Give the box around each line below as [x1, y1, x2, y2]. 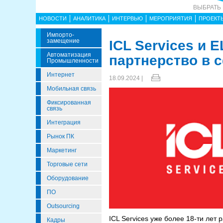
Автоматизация [47, 51, 91, 58]
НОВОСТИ [39, 15, 67, 21]
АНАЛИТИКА [73, 15, 106, 21]
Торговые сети [47, 161, 88, 168]
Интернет [47, 71, 75, 78]
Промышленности [47, 57, 99, 64]
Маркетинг [47, 147, 77, 154]
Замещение [47, 37, 80, 44]
